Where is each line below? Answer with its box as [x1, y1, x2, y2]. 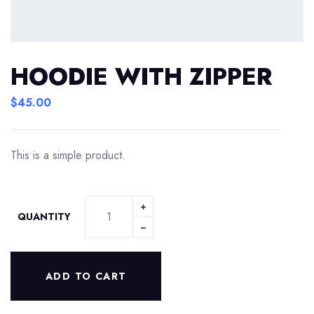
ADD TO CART [46, 269, 127, 283]
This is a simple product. [11, 147, 125, 163]
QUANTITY [18, 210, 71, 224]
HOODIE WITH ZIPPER [11, 60, 272, 94]
